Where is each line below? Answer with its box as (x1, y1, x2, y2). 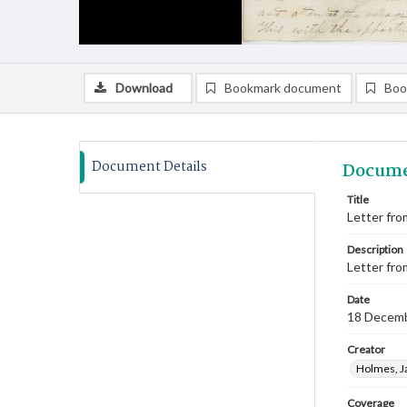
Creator (347, 342, 385, 356)
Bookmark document (224, 80, 342, 95)
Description (347, 243, 403, 256)
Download (115, 80, 173, 95)
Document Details (92, 156, 207, 178)
